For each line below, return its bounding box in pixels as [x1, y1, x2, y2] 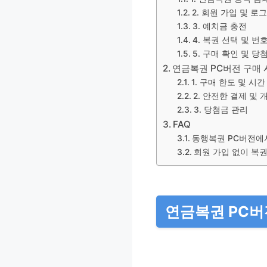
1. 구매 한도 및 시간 [191, 77, 265, 87]
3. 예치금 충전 [192, 21, 247, 31]
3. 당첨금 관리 [193, 104, 248, 114]
